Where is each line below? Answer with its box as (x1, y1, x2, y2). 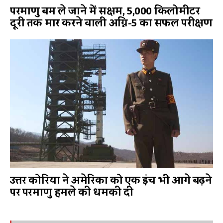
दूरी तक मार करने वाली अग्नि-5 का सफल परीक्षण (10, 13, 213, 33)
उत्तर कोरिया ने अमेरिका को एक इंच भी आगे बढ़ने (10, 170, 212, 191)
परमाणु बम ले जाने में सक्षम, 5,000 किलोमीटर (10, 1, 200, 21)
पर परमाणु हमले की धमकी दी (10, 182, 133, 203)
